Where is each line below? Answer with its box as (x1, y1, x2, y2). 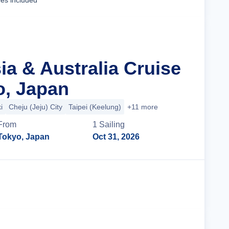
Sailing (99, 120, 125, 129)
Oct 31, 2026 (93, 132, 140, 141)
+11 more (127, 103, 158, 111)
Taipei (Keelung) (68, 103, 121, 111)
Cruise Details (124, 180, 178, 189)
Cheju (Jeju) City (9, 103, 62, 111)
